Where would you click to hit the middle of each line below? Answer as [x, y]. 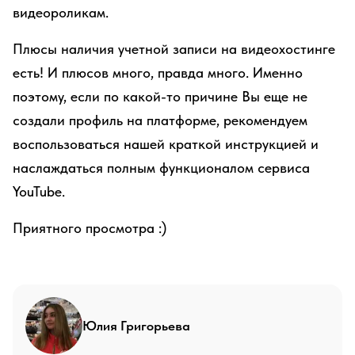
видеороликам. [61, 12]
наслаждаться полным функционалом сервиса [161, 168]
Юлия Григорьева [136, 326]
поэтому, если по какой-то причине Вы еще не [160, 96]
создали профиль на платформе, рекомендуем [160, 120]
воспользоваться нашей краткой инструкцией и [166, 144]
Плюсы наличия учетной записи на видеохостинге [174, 49]
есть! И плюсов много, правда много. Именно [158, 73]
